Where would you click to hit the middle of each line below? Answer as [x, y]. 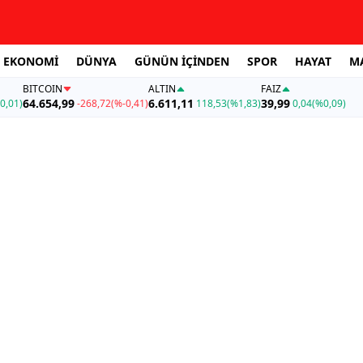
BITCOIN [42, 89]
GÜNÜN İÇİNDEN [182, 61]
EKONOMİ [31, 61]
